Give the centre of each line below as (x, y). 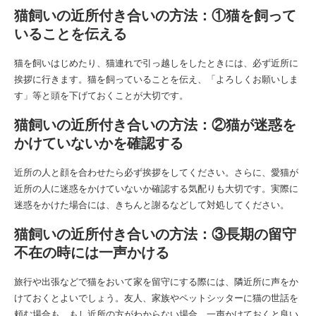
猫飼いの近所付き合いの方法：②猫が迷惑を (155, 125)
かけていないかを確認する (99, 143)
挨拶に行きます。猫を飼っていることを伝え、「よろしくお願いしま (156, 79)
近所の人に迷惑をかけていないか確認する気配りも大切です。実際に (156, 189)
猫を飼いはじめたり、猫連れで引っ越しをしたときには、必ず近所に (156, 63)
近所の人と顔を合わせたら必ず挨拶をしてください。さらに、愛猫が (156, 172)
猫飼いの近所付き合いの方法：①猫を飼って (155, 16)
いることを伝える (71, 34)
